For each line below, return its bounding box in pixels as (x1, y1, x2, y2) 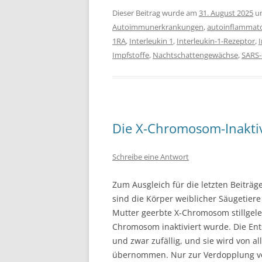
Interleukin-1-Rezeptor (177, 36, 255, 46)
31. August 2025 (199, 8, 253, 18)
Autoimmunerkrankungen (112, 22, 204, 32)
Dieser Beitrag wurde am (112, 8, 199, 18)
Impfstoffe (112, 50, 149, 60)
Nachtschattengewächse (153, 50, 238, 60)
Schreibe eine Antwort (112, 151, 189, 162)
